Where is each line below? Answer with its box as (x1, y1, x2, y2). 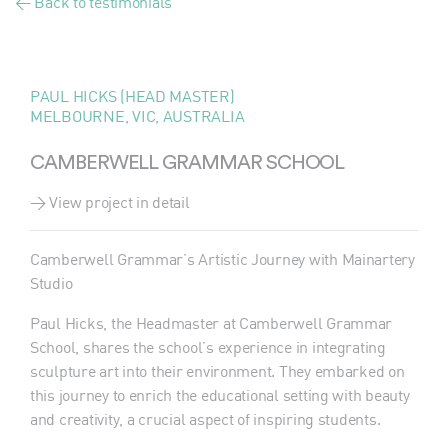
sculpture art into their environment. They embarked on (30, 361, 405, 381)
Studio (30, 273, 73, 293)
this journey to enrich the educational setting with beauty (30, 385, 410, 405)
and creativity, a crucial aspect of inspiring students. (30, 409, 381, 429)
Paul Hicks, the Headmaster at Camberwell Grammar (30, 313, 393, 333)
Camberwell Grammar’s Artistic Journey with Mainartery (30, 249, 415, 269)
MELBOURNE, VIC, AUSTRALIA (30, 106, 245, 126)
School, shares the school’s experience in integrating (30, 337, 386, 357)
